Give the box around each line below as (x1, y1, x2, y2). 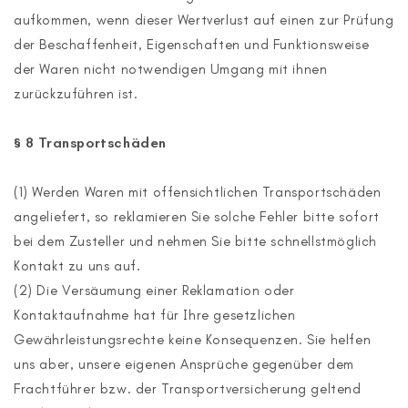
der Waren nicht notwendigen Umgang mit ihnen (14, 61, 328, 77)
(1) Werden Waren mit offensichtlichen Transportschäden (14, 184, 382, 200)
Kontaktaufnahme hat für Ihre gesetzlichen (14, 307, 296, 323)
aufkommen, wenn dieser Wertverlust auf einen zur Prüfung (14, 12, 394, 28)
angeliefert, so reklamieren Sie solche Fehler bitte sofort (14, 209, 380, 225)
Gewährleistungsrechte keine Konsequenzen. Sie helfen (14, 331, 372, 348)
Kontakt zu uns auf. (14, 258, 141, 274)
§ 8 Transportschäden (14, 135, 167, 151)
